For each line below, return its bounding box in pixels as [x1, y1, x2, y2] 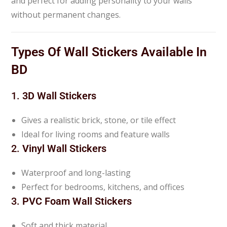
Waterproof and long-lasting [21, 167, 131, 178]
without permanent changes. [11, 9, 121, 20]
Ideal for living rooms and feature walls [21, 128, 170, 140]
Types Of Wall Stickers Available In [11, 44, 207, 59]
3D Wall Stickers [22, 89, 97, 102]
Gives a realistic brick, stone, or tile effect [21, 114, 176, 126]
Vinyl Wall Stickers [22, 142, 107, 155]
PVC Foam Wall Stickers [22, 195, 132, 207]
